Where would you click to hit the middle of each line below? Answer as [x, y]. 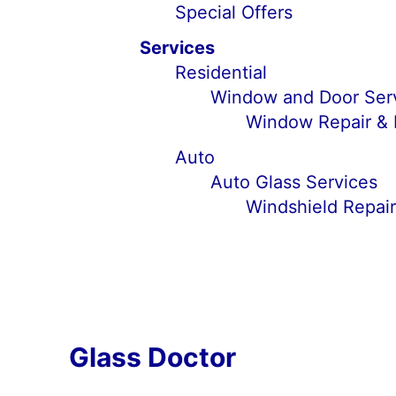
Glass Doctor [152, 357]
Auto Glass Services [293, 182]
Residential [221, 72]
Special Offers [233, 12]
